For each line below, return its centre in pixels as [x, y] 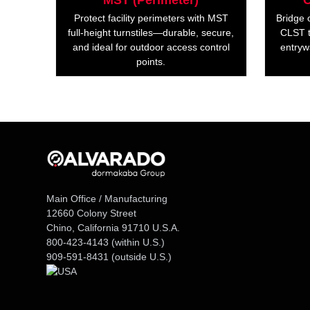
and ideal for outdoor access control [151, 47]
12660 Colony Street [92, 213]
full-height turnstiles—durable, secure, [151, 33]
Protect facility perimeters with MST [151, 18]
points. [151, 62]
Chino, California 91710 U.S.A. [113, 228]
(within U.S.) [137, 243]
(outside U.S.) [140, 257]
